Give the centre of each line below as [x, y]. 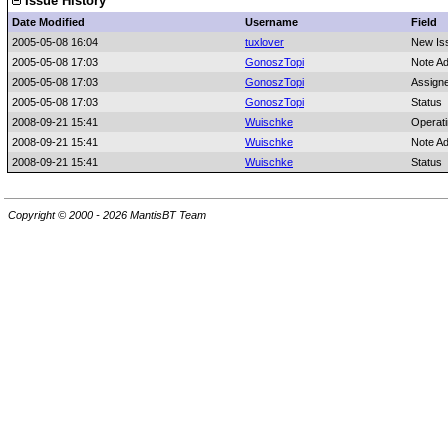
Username [271, 22]
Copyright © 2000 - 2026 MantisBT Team [107, 215]
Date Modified [48, 22]
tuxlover [264, 42]
